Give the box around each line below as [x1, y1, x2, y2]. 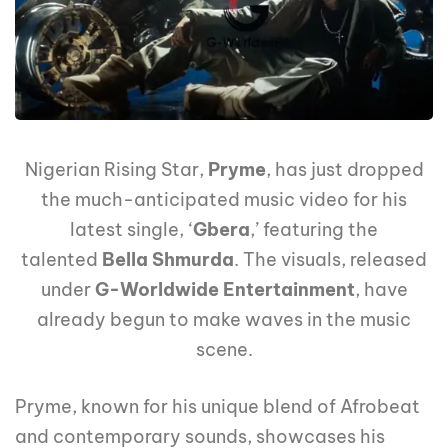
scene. [195, 338, 253, 362]
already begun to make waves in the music [37, 308, 411, 332]
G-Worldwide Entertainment [94, 278, 355, 302]
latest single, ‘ [70, 218, 193, 242]
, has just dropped [265, 158, 424, 182]
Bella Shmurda [102, 248, 234, 272]
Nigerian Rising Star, [24, 158, 208, 182]
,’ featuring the [250, 218, 378, 242]
